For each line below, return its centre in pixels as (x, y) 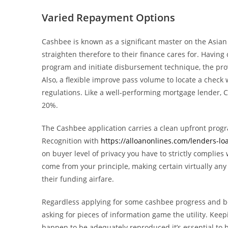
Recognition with (71, 141)
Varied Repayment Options (108, 18)
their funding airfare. (78, 179)
